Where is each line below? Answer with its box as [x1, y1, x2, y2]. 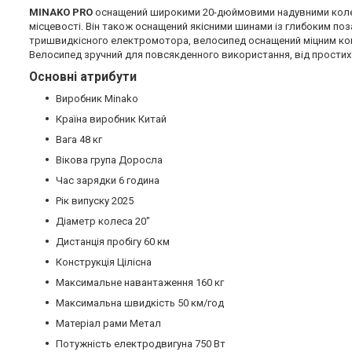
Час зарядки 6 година [56, 174, 159, 187]
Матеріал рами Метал [56, 317, 161, 330]
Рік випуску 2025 [56, 195, 134, 207]
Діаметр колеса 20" [56, 215, 150, 228]
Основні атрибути [29, 70, 137, 85]
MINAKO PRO [29, 6, 93, 19]
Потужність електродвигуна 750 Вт [56, 338, 225, 350]
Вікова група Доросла [56, 154, 163, 167]
